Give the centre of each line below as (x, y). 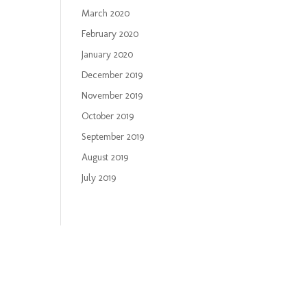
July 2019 (99, 178)
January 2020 (108, 54)
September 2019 (113, 137)
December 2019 (112, 75)
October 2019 (108, 116)
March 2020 (106, 13)
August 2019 (105, 157)
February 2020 (110, 34)
